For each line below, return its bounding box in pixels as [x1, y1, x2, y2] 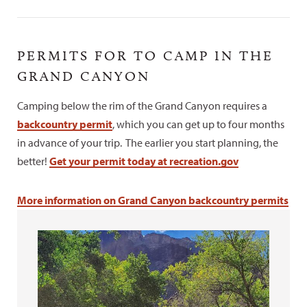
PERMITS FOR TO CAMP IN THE [17, 47, 273, 64]
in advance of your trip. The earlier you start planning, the [17, 136, 278, 149]
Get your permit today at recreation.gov [49, 154, 238, 168]
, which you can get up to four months [112, 117, 284, 131]
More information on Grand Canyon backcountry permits [17, 193, 288, 207]
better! [17, 154, 49, 168]
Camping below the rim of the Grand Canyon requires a [17, 99, 267, 112]
